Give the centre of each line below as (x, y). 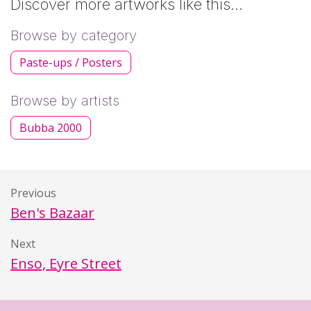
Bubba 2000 (51, 127)
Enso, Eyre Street (66, 263)
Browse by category (74, 35)
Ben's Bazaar (52, 212)
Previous (33, 193)
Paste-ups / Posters (71, 62)
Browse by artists (65, 100)
